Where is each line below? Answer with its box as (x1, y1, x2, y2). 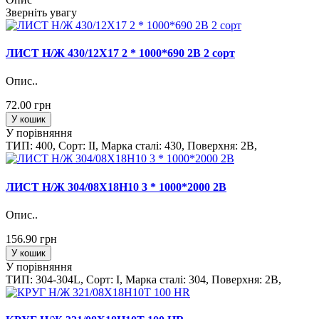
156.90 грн (6, 232, 57, 245)
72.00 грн (6, 99, 51, 112)
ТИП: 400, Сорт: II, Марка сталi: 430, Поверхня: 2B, (6, 140, 257, 152)
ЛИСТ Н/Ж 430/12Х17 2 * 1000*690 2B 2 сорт (6, 47, 235, 60)
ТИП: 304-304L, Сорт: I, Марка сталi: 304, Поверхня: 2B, (6, 273, 281, 286)
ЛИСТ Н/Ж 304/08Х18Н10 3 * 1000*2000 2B (6, 180, 226, 193)
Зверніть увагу (6, 6, 77, 19)
